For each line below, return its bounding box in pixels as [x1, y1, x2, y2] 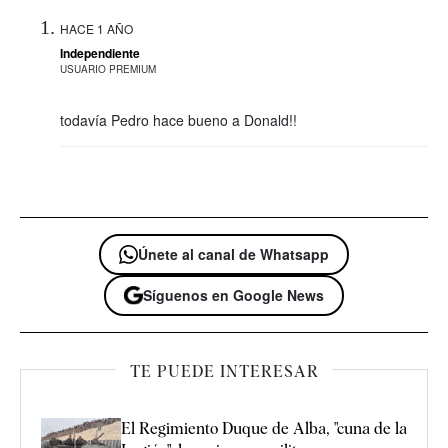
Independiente [60, 43, 140, 62]
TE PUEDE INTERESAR [129, 362, 319, 382]
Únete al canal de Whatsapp [138, 243, 329, 264]
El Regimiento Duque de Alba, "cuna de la [121, 419, 407, 439]
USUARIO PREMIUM [60, 61, 156, 76]
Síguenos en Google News [143, 284, 324, 305]
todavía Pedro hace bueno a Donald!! [60, 109, 297, 130]
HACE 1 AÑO [60, 19, 133, 37]
